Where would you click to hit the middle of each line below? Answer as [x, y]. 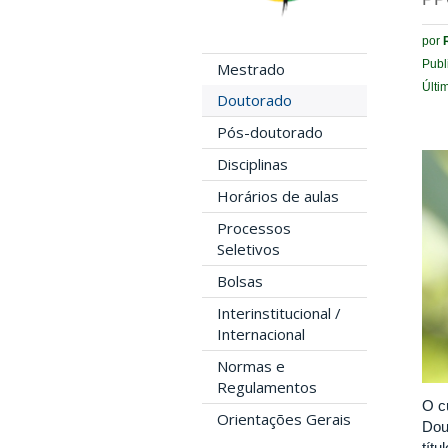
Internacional [261, 333]
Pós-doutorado [270, 131]
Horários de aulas [278, 195]
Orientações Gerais [284, 418]
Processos [254, 227]
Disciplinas [252, 163]
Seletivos [248, 248]
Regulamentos [267, 386]
